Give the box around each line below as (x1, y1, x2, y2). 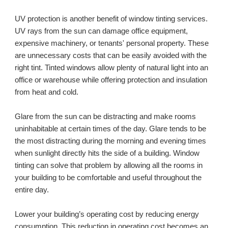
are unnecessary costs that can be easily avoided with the (15, 51, 207, 60)
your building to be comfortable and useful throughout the (15, 173, 202, 182)
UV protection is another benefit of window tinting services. (15, 14, 208, 23)
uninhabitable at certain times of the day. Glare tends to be (15, 124, 207, 133)
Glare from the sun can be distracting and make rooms (15, 112, 196, 121)
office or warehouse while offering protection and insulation (15, 75, 208, 84)
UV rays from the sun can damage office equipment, (15, 26, 188, 35)
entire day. (15, 185, 49, 194)
